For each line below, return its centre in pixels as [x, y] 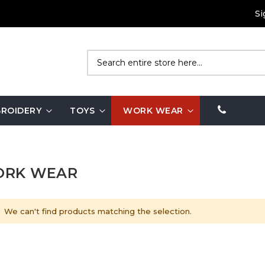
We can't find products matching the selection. [98, 211]
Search [100, 71]
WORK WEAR [153, 111]
